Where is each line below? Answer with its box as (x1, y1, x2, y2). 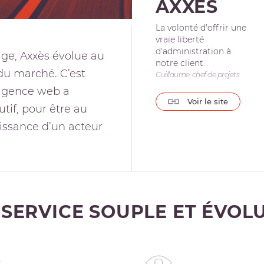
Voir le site (185, 97, 228, 106)
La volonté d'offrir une (156, 22, 246, 33)
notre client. (156, 58, 205, 68)
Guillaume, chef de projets (156, 70, 239, 79)
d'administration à (156, 46, 231, 57)
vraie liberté (156, 34, 204, 45)
